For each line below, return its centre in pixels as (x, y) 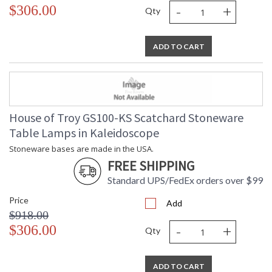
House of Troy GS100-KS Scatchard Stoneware (126, 118)
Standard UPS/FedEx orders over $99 (185, 180)
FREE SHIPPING (151, 166)
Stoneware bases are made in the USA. (81, 149)
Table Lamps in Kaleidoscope (84, 133)
